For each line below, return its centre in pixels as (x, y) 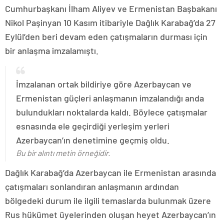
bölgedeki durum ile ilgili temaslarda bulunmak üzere (108, 200)
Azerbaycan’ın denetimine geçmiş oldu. (93, 140)
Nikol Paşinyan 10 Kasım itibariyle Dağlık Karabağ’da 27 (110, 22)
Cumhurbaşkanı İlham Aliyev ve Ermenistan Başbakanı (111, 8)
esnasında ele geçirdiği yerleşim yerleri (93, 126)
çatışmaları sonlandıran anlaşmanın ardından (92, 186)
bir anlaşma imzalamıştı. (52, 50)
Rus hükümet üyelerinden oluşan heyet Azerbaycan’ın (110, 214)
